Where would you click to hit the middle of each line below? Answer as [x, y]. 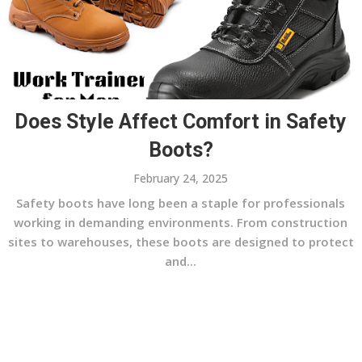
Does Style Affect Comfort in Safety [181, 122]
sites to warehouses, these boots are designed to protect [181, 242]
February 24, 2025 [181, 179]
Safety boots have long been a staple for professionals [181, 203]
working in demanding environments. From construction [181, 223]
